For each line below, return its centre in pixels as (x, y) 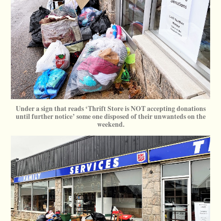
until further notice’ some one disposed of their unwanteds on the (110, 117)
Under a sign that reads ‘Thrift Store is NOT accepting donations (110, 109)
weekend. (110, 125)
